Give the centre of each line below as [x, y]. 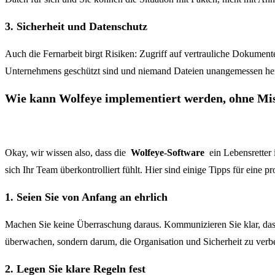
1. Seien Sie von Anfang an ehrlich [86, 197]
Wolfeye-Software [168, 152]
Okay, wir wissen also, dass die [68, 152]
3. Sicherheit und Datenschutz [76, 26]
